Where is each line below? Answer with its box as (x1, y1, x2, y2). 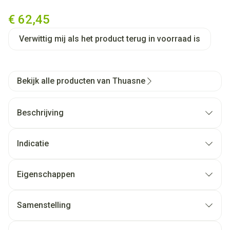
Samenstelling (17, 200, 71, 210)
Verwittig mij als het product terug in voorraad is (19, 34, 200, 44)
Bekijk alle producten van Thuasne (17, 76, 145, 86)
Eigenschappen (17, 169, 75, 179)
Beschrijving (17, 108, 64, 118)
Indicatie (17, 139, 49, 148)
